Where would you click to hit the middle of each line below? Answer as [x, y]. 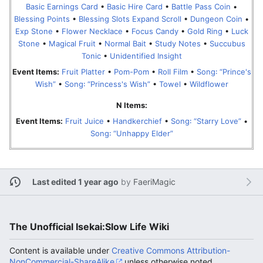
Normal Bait [125, 43]
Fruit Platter [83, 72]
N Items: [131, 105]
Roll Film [173, 72]
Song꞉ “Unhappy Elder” [131, 134]
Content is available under [60, 250]
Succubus [227, 43]
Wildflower [209, 84]
